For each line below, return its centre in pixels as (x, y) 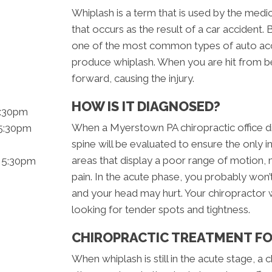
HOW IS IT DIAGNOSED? (146, 107)
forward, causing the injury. (133, 79)
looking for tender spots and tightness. (161, 210)
